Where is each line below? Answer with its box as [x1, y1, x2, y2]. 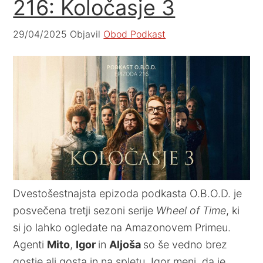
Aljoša [109, 238, 144, 251]
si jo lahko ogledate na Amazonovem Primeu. [13, 221, 231, 234]
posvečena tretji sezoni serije [13, 204, 157, 217]
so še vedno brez [143, 238, 228, 251]
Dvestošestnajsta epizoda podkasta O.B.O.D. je [13, 187, 242, 200]
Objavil [67, 28, 104, 40]
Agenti [13, 238, 48, 251]
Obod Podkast [103, 28, 166, 40]
